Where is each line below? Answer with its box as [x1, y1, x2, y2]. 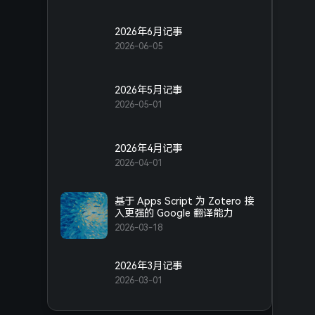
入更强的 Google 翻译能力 [115, 207, 233, 219]
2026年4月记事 [115, 142, 183, 155]
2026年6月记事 [115, 25, 183, 38]
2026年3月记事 [115, 259, 183, 271]
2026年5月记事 [115, 84, 183, 96]
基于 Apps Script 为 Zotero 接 [115, 195, 255, 207]
